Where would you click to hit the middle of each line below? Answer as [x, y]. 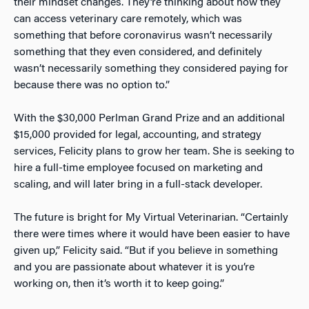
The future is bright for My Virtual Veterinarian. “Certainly [151, 218]
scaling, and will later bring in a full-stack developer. [139, 185]
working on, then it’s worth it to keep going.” [119, 285]
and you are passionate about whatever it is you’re [134, 268]
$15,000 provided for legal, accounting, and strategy [138, 136]
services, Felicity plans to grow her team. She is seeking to [154, 152]
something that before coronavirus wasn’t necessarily [143, 36]
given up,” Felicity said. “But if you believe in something [146, 251]
